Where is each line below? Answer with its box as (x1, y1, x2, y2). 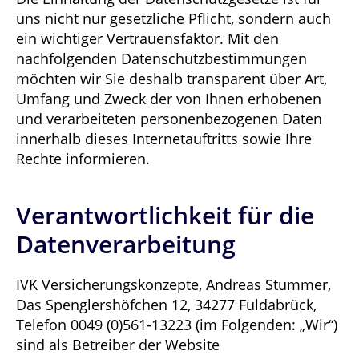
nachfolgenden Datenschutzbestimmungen (16, 49, 307, 68)
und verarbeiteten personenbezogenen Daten (16, 109, 322, 128)
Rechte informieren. (16, 149, 150, 168)
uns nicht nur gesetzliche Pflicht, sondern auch (16, 9, 331, 28)
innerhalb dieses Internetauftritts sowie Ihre (16, 129, 312, 148)
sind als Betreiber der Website (16, 335, 220, 354)
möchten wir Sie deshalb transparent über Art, (16, 69, 327, 88)
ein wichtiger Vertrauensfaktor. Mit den (16, 29, 279, 48)
